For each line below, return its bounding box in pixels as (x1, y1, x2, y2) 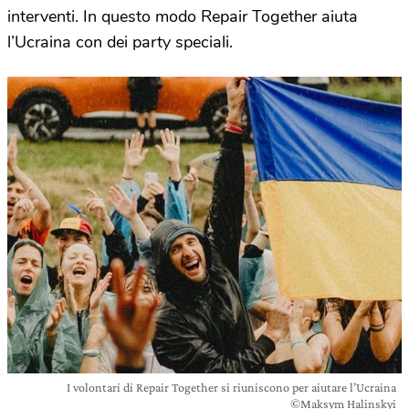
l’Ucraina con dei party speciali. (7, 31, 233, 53)
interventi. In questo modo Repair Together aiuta (7, 5, 358, 27)
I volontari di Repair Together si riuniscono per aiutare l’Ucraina (67, 379, 396, 394)
